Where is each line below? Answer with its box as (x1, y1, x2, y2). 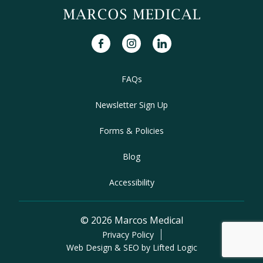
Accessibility (109, 176, 154, 188)
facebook (91, 33, 132, 47)
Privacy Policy (102, 228, 154, 240)
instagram (122, 33, 167, 47)
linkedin (152, 33, 187, 47)
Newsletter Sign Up (95, 99, 168, 110)
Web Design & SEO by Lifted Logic (66, 241, 197, 253)
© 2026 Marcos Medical (80, 213, 183, 227)
